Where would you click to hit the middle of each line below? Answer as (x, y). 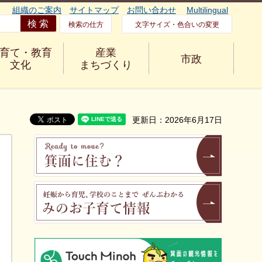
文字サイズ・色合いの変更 (177, 25)
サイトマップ (94, 10)
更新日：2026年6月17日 (177, 120)
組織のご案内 (37, 10)
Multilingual (207, 10)
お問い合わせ (151, 10)
